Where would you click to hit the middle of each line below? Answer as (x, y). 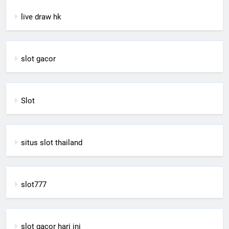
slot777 (34, 184)
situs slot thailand (52, 142)
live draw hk (41, 17)
